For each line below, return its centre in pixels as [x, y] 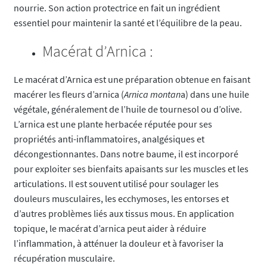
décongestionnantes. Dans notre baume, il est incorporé [126, 154]
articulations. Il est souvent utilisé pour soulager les [116, 184]
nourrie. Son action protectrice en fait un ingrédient [117, 8]
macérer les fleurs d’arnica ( [69, 94]
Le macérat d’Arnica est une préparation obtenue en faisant [132, 80]
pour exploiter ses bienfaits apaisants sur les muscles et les [131, 169]
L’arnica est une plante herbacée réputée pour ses [113, 124]
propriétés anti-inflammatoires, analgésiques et [109, 139]
